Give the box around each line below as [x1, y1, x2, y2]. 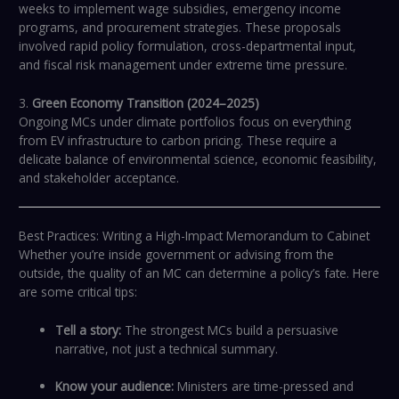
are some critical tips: [19, 282, 138, 300]
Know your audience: [55, 378, 175, 395]
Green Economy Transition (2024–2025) [32, 94, 260, 112]
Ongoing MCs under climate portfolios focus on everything [19, 113, 352, 131]
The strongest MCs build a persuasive [121, 321, 339, 338]
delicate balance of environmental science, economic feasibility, [19, 151, 378, 168]
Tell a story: [55, 321, 122, 338]
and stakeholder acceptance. [19, 169, 180, 187]
